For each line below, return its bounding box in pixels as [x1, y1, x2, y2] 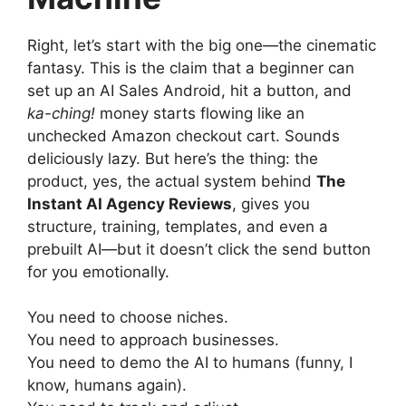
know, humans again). [27, 376, 187, 394]
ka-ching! [27, 103, 95, 122]
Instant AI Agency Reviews [27, 194, 232, 213]
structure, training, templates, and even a [27, 217, 328, 236]
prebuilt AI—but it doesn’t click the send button [27, 239, 371, 258]
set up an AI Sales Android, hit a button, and [27, 81, 352, 100]
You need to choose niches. [27, 308, 228, 326]
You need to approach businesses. [27, 331, 279, 349]
